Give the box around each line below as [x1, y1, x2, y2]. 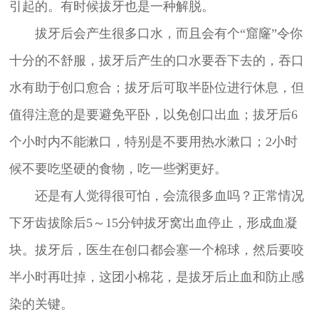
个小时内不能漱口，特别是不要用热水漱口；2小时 [9, 134, 298, 149]
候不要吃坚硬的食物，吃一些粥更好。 [9, 161, 227, 176]
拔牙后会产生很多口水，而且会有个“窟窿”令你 [34, 26, 303, 41]
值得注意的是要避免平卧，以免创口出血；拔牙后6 [9, 107, 298, 122]
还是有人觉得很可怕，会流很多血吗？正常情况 [34, 188, 304, 203]
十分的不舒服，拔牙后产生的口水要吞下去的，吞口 [9, 53, 304, 68]
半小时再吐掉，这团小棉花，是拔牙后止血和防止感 [9, 269, 304, 284]
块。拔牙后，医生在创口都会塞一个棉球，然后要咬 [9, 242, 304, 257]
